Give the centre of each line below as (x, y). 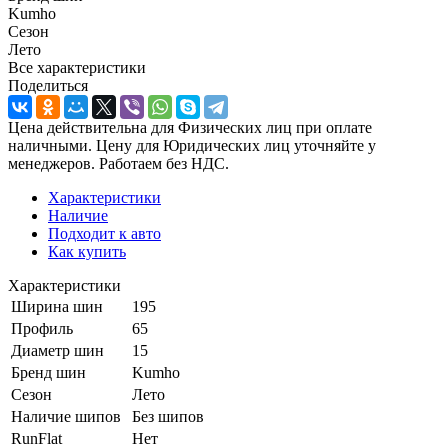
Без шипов (168, 416)
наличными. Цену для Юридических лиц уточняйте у (192, 145)
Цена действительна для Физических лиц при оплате (190, 127)
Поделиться (48, 85)
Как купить (87, 251)
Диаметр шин (57, 350)
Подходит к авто (104, 233)
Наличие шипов (66, 416)
